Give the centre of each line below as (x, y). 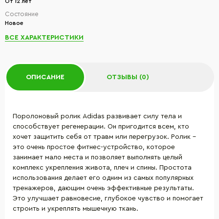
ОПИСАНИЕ (45, 77)
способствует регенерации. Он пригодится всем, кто (101, 127)
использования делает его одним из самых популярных (103, 178)
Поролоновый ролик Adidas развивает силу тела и (97, 116)
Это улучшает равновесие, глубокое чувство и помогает (108, 198)
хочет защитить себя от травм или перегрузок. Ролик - (104, 137)
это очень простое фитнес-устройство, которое (94, 147)
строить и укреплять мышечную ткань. (76, 209)
